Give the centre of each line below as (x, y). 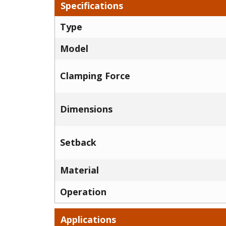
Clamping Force (95, 76)
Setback (78, 142)
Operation (83, 192)
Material (79, 170)
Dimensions (86, 109)
